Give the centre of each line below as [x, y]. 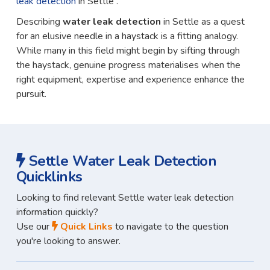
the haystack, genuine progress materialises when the [128, 65]
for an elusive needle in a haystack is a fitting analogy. [127, 36]
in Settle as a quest [204, 22]
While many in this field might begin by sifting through [128, 51]
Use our [34, 227]
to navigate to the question [170, 227]
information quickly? [57, 212]
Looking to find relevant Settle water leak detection [125, 198]
